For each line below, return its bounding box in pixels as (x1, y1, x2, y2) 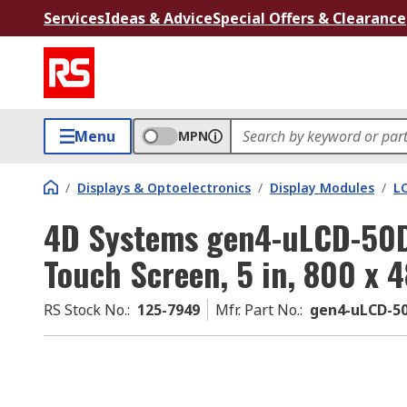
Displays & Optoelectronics (77, 179, 251, 196)
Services (44, 8, 104, 28)
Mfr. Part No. (215, 300, 300, 320)
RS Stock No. (44, 300, 127, 320)
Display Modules (270, 179, 374, 196)
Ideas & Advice (104, 8, 213, 28)
